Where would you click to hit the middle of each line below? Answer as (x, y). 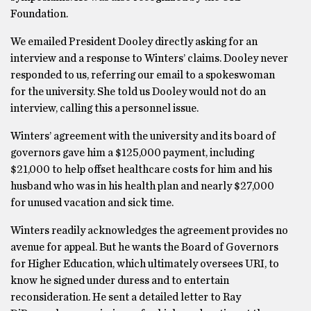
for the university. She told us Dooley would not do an (138, 91)
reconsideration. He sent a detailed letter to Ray (126, 297)
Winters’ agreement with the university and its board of (143, 136)
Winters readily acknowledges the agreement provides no (149, 230)
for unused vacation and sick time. (92, 202)
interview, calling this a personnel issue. (104, 108)
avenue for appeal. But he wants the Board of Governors (144, 247)
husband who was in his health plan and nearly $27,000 (142, 186)
